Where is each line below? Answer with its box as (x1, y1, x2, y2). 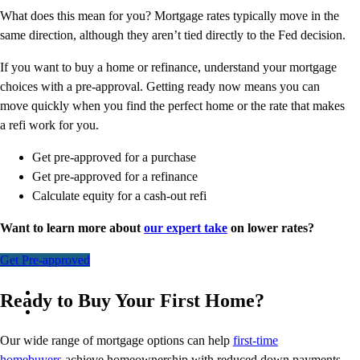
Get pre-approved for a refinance (32, 170, 198, 184)
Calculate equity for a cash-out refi (32, 189, 207, 203)
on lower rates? (227, 221, 314, 235)
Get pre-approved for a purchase (32, 150, 196, 165)
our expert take (144, 221, 227, 235)
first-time (233, 333, 278, 347)
